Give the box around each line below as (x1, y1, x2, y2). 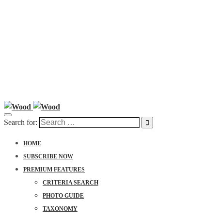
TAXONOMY (43, 205, 77, 212)
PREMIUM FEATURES (23, 166, 85, 173)
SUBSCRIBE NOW (23, 153, 73, 160)
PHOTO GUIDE (43, 192, 84, 199)
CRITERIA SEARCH (43, 179, 98, 186)
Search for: (4, 118, 37, 126)
